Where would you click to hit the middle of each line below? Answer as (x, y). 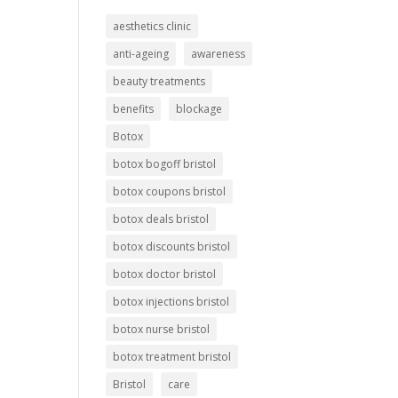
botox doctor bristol (165, 274)
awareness (219, 53)
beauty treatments (159, 81)
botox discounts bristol (172, 246)
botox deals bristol (161, 219)
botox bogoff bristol (165, 163)
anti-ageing (141, 53)
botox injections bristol (171, 301)
